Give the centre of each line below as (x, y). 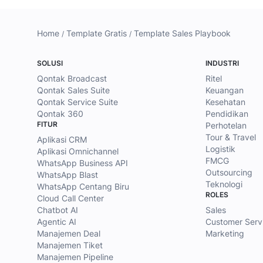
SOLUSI (50, 63)
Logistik (220, 149)
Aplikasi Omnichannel (78, 151)
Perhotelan (226, 125)
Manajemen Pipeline (75, 257)
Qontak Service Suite (77, 102)
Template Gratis (97, 33)
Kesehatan (225, 102)
